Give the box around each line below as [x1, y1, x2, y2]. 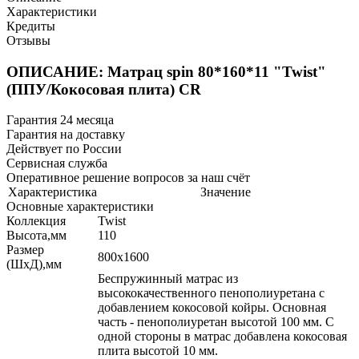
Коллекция [6, 214, 66, 228]
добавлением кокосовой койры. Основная [98, 301, 326, 315]
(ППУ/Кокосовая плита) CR [6, 80, 201, 98]
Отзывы [6, 33, 50, 47]
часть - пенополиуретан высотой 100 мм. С [98, 315, 334, 329]
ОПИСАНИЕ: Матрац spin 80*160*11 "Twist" [6, 63, 326, 80]
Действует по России [6, 142, 122, 156]
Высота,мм [6, 228, 67, 243]
